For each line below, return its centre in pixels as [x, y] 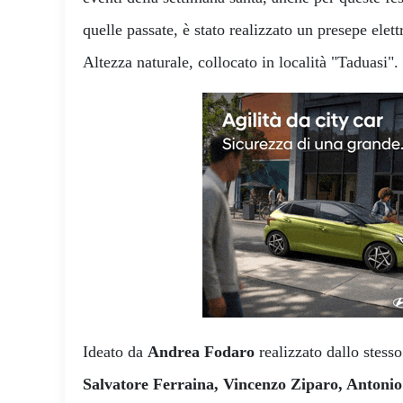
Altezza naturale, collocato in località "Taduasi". [241, 62]
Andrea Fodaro [201, 351]
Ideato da [115, 351]
